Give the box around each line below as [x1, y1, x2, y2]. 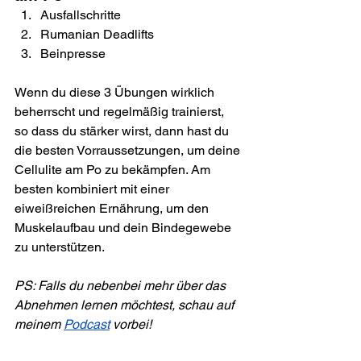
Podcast [64, 317, 110, 333]
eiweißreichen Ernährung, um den [15, 201, 212, 217]
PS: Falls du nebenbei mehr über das [15, 278, 229, 294]
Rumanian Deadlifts [40, 27, 154, 43]
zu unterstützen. [15, 239, 105, 255]
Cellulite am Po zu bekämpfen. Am [15, 162, 214, 178]
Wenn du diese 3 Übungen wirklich [15, 85, 218, 101]
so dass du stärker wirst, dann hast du [15, 123, 232, 139]
